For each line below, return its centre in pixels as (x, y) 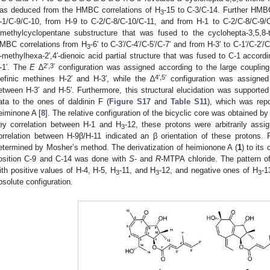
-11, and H (138, 171)
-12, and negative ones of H (209, 171)
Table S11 (189, 102)
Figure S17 (130, 102)
